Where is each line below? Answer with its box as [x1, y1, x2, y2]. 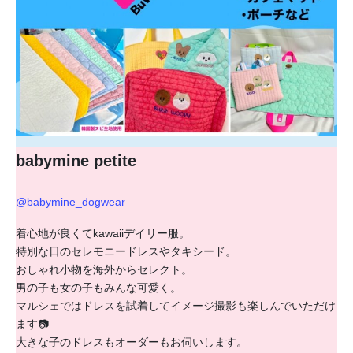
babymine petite [16, 152, 136, 170]
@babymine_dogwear [16, 195, 125, 209]
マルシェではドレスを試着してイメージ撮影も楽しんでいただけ [16, 299, 336, 313]
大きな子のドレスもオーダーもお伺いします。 [16, 336, 247, 349]
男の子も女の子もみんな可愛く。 [16, 281, 181, 295]
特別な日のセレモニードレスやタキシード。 [16, 245, 236, 258]
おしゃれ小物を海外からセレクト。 [16, 263, 192, 277]
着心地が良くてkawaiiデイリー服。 [16, 227, 190, 240]
